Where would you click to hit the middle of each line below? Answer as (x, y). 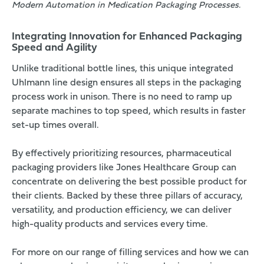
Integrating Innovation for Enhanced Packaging (127, 37)
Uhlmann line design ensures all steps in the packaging (126, 83)
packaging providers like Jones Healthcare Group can (124, 168)
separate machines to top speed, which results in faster (129, 112)
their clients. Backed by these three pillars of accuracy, (127, 197)
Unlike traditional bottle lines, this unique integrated (123, 69)
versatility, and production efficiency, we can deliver (122, 211)
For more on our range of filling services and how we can (130, 253)
